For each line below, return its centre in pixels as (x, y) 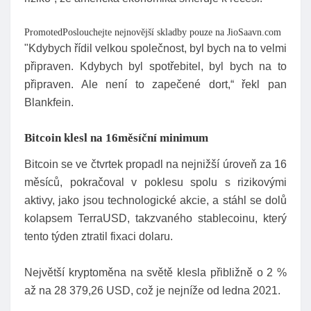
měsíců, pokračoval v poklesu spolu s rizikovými (155, 182)
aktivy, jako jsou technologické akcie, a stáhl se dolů (155, 200)
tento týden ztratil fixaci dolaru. (99, 236)
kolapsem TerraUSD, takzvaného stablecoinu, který (155, 218)
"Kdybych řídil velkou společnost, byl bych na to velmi (155, 48)
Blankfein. (49, 102)
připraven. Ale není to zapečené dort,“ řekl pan (155, 84)
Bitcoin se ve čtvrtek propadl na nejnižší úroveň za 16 (155, 164)
